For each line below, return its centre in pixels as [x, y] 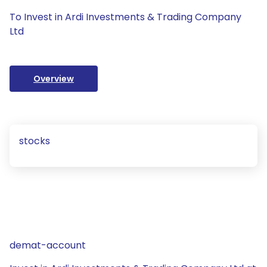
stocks [35, 141]
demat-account [48, 245]
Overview [54, 79]
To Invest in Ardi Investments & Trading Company [125, 17]
